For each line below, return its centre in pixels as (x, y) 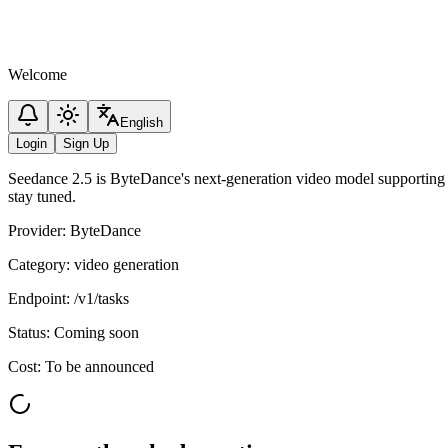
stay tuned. (42, 196)
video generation (126, 264)
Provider (35, 230)
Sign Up (86, 143)
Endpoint (37, 298)
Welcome (37, 74)
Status (27, 332)
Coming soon (96, 332)
